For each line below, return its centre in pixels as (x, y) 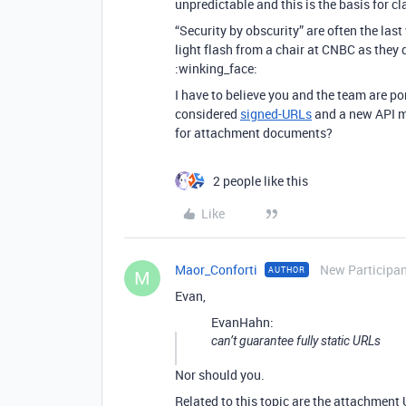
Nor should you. (220, 375)
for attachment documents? (254, 133)
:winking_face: (216, 68)
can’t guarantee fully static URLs (296, 341)
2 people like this (261, 181)
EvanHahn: (242, 322)
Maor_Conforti (216, 270)
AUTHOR (287, 270)
